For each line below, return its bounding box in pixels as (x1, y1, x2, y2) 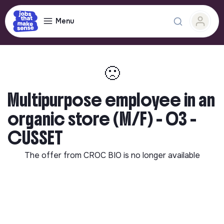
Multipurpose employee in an (7, 88, 215, 111)
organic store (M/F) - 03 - (7, 107, 196, 130)
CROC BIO (83, 150, 123, 160)
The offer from (24, 150, 83, 160)
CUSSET (7, 126, 63, 149)
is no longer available (123, 150, 200, 160)
